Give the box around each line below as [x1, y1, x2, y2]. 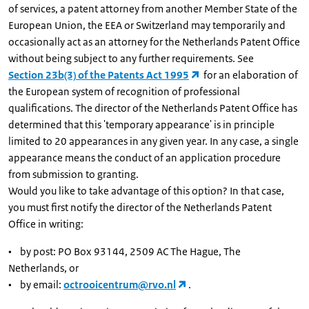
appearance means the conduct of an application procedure [8, 151, 281, 164]
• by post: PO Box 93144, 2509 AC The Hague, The [8, 245, 241, 258]
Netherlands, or [8, 261, 79, 275]
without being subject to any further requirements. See [8, 52, 256, 65]
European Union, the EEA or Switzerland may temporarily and [8, 19, 286, 32]
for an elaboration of [201, 68, 299, 81]
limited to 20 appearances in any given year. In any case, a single [8, 134, 299, 148]
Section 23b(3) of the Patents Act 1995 [8, 68, 189, 81]
